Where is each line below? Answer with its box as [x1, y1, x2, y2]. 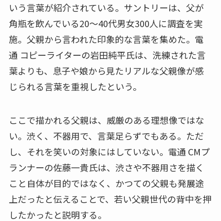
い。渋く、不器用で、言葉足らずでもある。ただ [8, 129, 204, 142]
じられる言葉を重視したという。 [8, 79, 142, 93]
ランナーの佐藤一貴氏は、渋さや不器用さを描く [8, 160, 204, 174]
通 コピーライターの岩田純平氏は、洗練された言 [8, 48, 206, 61]
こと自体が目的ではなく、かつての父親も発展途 [8, 176, 204, 189]
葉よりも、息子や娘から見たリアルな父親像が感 [8, 64, 204, 77]
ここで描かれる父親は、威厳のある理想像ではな [8, 113, 204, 126]
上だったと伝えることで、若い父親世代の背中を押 [8, 192, 212, 205]
